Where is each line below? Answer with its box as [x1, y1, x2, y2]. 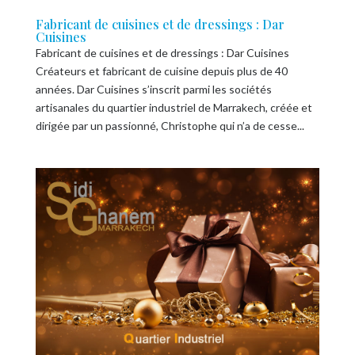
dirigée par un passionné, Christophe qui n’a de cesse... [35, 118, 304, 132]
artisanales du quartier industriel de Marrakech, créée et [35, 100, 312, 114]
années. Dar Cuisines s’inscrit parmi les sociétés [35, 82, 272, 96]
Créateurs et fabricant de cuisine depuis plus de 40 [35, 63, 288, 78]
